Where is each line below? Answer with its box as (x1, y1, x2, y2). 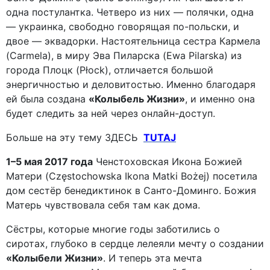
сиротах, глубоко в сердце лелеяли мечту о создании (6, 237, 264, 250)
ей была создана (6, 93, 89, 105)
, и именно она (185, 93, 255, 105)
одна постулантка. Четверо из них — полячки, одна (6, 6, 254, 19)
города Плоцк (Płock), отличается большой (6, 64, 213, 77)
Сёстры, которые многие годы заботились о (6, 223, 220, 236)
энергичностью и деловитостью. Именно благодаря (6, 78, 256, 91)
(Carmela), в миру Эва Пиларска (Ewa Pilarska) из (6, 49, 242, 62)
